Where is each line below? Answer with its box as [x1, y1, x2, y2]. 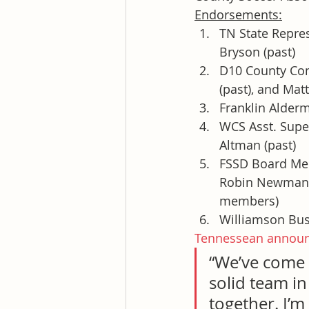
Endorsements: [195, 6, 282, 23]
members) [219, 192, 279, 210]
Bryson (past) [219, 43, 295, 61]
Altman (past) [219, 137, 296, 154]
